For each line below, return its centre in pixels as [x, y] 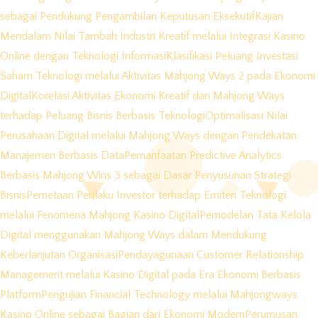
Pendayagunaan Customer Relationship [211, 255]
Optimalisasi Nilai [246, 116]
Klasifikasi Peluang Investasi [232, 56]
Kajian [269, 17]
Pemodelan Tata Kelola [255, 215]
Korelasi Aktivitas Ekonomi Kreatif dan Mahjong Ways [158, 96]
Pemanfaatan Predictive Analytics [203, 156]
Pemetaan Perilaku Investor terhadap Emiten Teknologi [156, 196]
